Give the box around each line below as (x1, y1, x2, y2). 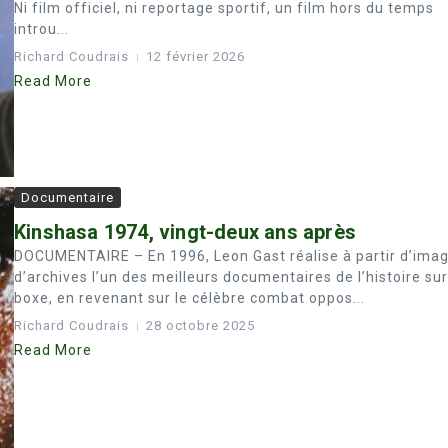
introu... (14, 21, 69, 37)
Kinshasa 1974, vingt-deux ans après (14, 220, 356, 244)
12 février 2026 (146, 49, 245, 64)
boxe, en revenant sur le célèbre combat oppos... (14, 290, 365, 306)
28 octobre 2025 (146, 318, 255, 333)
